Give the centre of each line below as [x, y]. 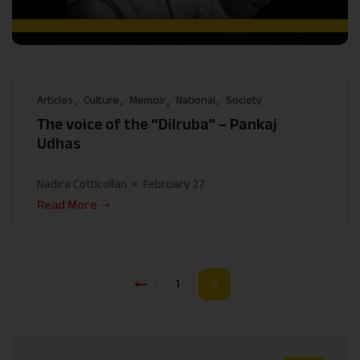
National [196, 99]
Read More [67, 204]
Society [244, 99]
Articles [55, 99]
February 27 [174, 183]
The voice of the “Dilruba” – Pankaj [157, 123]
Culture [101, 99]
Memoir [147, 99]
